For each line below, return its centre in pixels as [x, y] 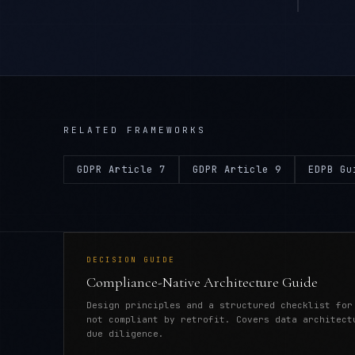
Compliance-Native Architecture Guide [202, 282]
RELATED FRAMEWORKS [135, 130]
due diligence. [125, 334]
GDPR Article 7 [121, 170]
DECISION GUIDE [131, 260]
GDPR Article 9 [237, 170]
